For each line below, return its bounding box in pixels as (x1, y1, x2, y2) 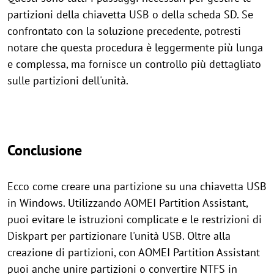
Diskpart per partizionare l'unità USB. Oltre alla (7, 228, 231, 243)
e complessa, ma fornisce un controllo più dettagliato (7, 56, 261, 71)
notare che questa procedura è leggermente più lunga (7, 40, 263, 54)
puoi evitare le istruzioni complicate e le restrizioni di (7, 212, 262, 226)
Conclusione (7, 140, 82, 160)
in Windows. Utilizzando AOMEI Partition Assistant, (7, 195, 248, 210)
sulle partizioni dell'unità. (7, 73, 128, 87)
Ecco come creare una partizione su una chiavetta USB (7, 179, 267, 193)
